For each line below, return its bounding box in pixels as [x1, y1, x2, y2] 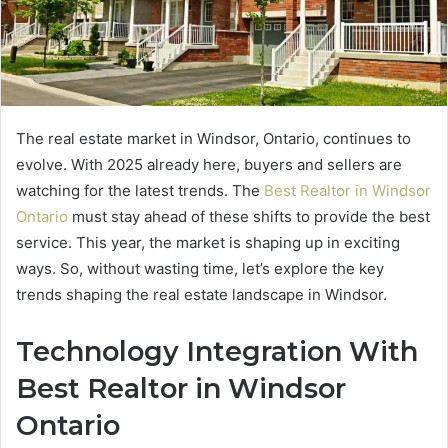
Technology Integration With [16, 335, 418, 369]
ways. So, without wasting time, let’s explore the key [16, 259, 384, 279]
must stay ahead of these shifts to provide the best [68, 207, 430, 227]
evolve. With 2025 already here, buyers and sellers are [16, 155, 402, 175]
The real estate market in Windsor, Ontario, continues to [16, 129, 411, 149]
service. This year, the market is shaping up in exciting [16, 233, 400, 253]
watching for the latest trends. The [16, 181, 264, 201]
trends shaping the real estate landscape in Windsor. [16, 285, 395, 305]
